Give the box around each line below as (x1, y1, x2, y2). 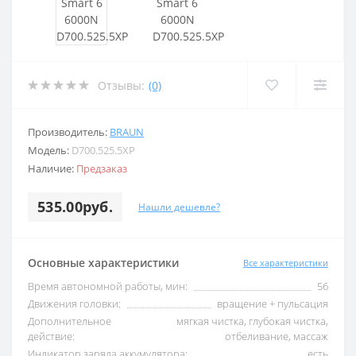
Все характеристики (243, 256, 328, 269)
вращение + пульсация (217, 296, 328, 311)
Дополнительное (28, 314, 111, 329)
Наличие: (28, 161, 76, 176)
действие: (28, 329, 75, 344)
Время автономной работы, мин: (28, 279, 188, 294)
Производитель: (28, 125, 110, 140)
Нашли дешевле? (138, 199, 220, 214)
